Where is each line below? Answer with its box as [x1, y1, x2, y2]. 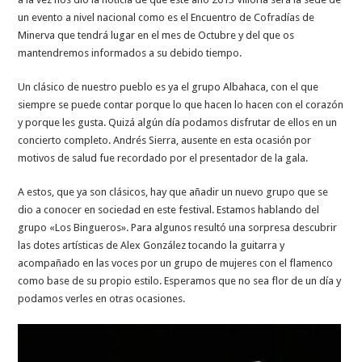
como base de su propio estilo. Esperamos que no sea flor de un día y [18, 275, 342, 288]
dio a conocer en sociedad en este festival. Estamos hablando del [18, 204, 320, 217]
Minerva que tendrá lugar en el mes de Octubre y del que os [18, 29, 295, 42]
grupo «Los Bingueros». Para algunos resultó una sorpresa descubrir [18, 221, 338, 234]
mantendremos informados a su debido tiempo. [18, 47, 242, 60]
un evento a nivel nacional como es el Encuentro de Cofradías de [18, 11, 315, 24]
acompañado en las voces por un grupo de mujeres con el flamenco [18, 257, 334, 270]
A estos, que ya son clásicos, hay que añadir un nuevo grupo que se [18, 186, 329, 199]
